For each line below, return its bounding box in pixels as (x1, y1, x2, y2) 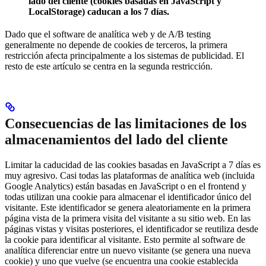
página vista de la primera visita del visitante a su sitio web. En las (5, 213, 251, 224)
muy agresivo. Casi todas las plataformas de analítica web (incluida (5, 170, 255, 181)
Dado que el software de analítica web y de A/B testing (5, 29, 211, 40)
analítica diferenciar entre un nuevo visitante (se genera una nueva (5, 245, 251, 256)
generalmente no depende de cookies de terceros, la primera (5, 40, 227, 50)
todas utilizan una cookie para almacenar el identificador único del (5, 192, 251, 202)
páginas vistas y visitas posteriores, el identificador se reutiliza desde (5, 224, 258, 235)
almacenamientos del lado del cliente (5, 132, 228, 148)
